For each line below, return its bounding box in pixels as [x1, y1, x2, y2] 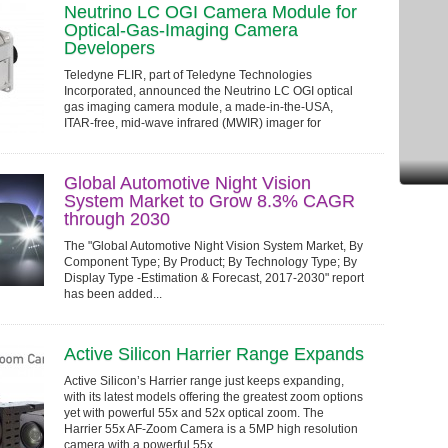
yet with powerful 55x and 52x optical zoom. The [64, 406, 324, 420]
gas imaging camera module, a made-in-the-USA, [64, 100, 333, 114]
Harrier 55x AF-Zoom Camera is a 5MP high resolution [64, 422, 358, 436]
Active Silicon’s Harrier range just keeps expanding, [64, 374, 344, 388]
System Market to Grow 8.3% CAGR [64, 191, 355, 211]
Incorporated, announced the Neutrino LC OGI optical [64, 84, 353, 98]
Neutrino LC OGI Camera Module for [64, 2, 357, 22]
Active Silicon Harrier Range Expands [64, 344, 364, 364]
